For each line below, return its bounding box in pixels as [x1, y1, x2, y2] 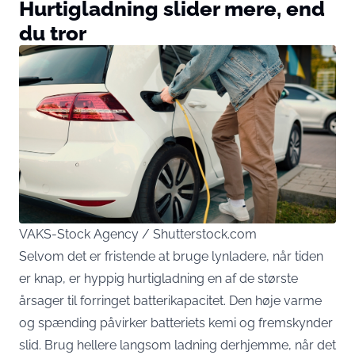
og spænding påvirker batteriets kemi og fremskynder [19, 315, 333, 330]
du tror [19, 20, 86, 45]
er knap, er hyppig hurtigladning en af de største [19, 271, 298, 286]
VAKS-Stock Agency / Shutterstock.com [19, 227, 257, 242]
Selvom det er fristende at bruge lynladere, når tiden [19, 249, 323, 264]
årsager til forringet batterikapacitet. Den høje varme [19, 293, 322, 308]
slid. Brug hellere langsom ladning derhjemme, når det [19, 338, 336, 353]
